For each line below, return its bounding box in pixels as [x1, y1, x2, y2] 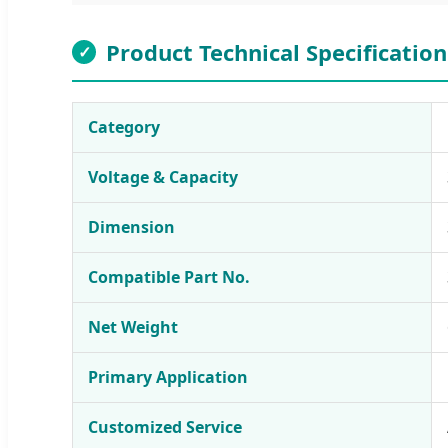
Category [88, 115, 160, 138]
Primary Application [88, 365, 248, 388]
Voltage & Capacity [88, 165, 238, 188]
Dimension [88, 215, 175, 238]
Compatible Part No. [88, 265, 250, 288]
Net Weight [88, 315, 178, 338]
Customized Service [88, 415, 242, 438]
